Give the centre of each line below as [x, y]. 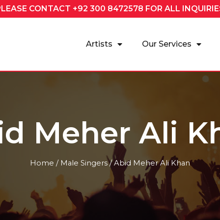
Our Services [166, 44]
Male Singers [84, 163]
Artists [99, 44]
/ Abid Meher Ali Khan [149, 163]
